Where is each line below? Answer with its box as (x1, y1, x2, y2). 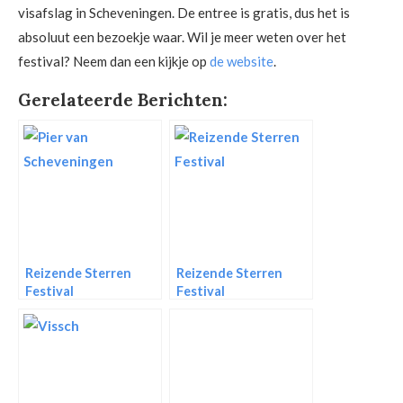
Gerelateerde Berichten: (18, 88, 228, 111)
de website (210, 52, 273, 69)
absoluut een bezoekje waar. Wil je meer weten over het (18, 28, 346, 45)
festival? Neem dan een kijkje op (18, 52, 210, 69)
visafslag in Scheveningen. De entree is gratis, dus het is (18, 4, 350, 21)
